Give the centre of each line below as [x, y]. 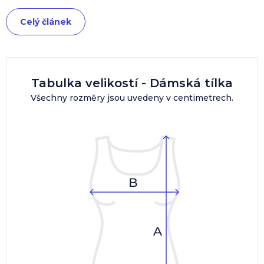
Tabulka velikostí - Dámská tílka [132, 83]
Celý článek [46, 22]
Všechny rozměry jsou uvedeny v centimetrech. [132, 98]
